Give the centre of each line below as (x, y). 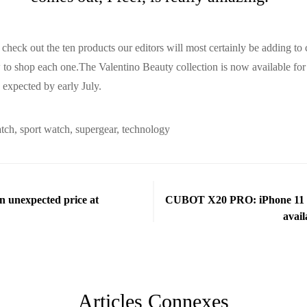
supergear (96, 129)
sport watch (45, 129)
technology (146, 129)
